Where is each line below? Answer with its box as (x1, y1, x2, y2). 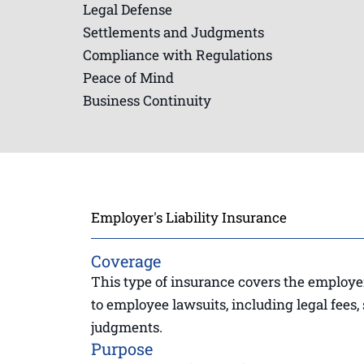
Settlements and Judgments (83, 22, 264, 41)
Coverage (91, 249, 161, 271)
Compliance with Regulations (83, 45, 272, 64)
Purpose (91, 337, 153, 359)
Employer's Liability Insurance (91, 207, 287, 227)
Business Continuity (83, 90, 211, 110)
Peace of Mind (83, 67, 174, 87)
